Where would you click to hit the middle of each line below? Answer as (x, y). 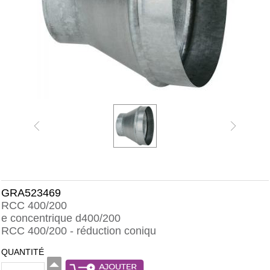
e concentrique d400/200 (61, 218)
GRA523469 (31, 193)
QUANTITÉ (23, 252)
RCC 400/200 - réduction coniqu (79, 231)
